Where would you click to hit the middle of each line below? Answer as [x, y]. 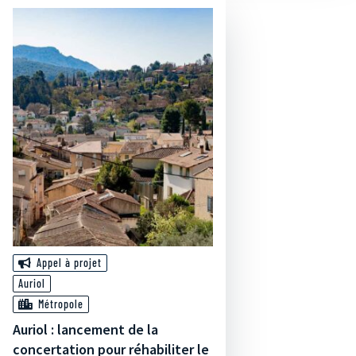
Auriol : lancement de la [85, 329]
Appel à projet [69, 263]
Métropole [61, 304]
